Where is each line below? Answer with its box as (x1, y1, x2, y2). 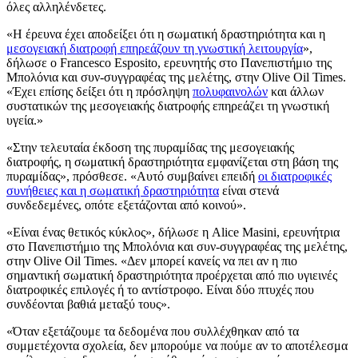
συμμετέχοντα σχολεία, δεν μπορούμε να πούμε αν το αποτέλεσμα (6, 338, 348, 352)
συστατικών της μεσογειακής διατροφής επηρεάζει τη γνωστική (6, 98, 329, 113)
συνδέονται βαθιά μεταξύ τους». (6, 296, 170, 311)
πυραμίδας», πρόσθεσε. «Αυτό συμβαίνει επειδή (6, 169, 258, 183)
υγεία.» (6, 113, 43, 127)
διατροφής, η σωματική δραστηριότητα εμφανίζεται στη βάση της (6, 154, 338, 169)
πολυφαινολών (193, 84, 268, 98)
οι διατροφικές (258, 169, 332, 183)
